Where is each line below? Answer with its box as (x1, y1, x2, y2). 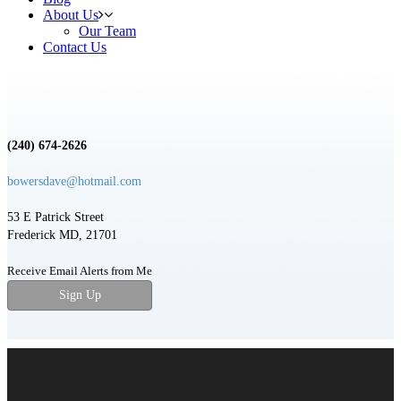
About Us (43, 7, 98, 22)
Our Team (79, 23, 136, 38)
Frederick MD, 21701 (7, 228, 117, 242)
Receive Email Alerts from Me (7, 265, 152, 277)
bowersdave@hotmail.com (7, 175, 141, 188)
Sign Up (58, 288, 101, 302)
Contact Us (43, 39, 107, 55)
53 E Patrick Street (7, 210, 104, 224)
